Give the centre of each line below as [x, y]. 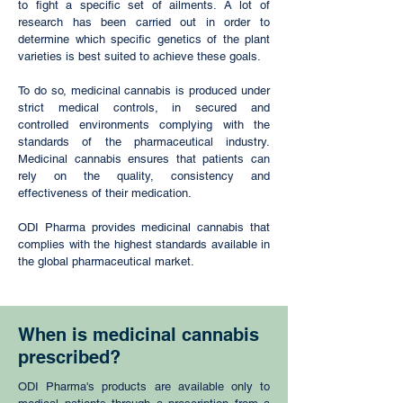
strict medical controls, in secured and [144, 107]
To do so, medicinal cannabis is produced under [144, 90]
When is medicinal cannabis [139, 335]
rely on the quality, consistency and [144, 176]
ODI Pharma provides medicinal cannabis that [144, 227]
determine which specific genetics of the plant [144, 39]
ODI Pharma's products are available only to [144, 386]
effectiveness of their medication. [105, 193]
